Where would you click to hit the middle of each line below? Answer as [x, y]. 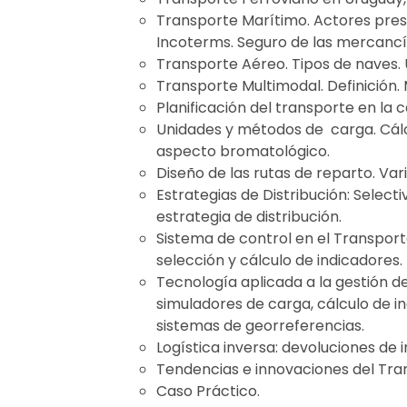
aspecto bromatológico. [243, 151]
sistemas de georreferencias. [260, 326]
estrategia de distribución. [249, 217]
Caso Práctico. [208, 391]
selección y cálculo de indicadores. [279, 260]
